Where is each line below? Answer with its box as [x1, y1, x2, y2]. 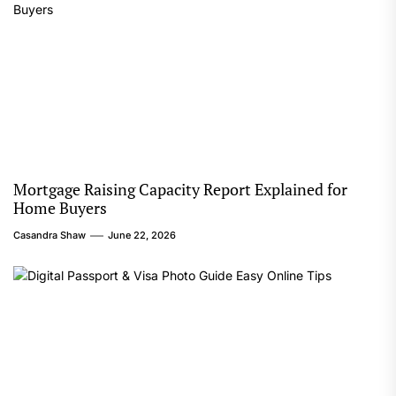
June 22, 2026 [108, 229, 176, 241]
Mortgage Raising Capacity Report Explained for [13, 179, 347, 200]
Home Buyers [13, 197, 107, 218]
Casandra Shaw [13, 229, 86, 241]
